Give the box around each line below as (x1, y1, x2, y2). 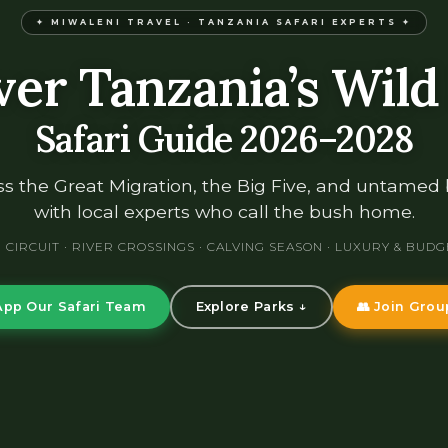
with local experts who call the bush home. (33, 200, 415, 222)
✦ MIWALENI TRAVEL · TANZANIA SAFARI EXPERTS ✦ (36, 16, 412, 27)
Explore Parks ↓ (195, 299, 307, 314)
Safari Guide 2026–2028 (34, 115, 414, 162)
